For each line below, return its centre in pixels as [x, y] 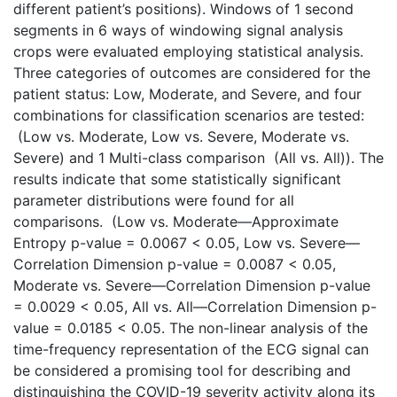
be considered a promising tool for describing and [182, 370]
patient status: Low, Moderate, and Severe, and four [187, 94]
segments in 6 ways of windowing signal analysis [178, 30]
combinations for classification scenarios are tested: [189, 115]
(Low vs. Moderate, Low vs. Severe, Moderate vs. [181, 136]
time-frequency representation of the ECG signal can [191, 349]
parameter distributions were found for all [154, 200]
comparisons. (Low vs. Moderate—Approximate [176, 222]
